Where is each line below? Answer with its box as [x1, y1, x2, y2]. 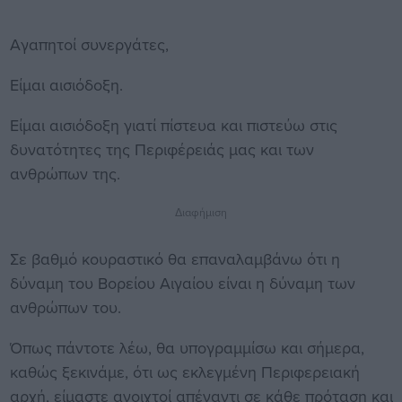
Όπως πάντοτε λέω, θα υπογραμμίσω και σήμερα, [9, 336, 364, 360]
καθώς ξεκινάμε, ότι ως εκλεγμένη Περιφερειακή [9, 361, 360, 384]
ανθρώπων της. [9, 162, 120, 186]
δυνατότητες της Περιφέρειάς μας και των [9, 138, 314, 162]
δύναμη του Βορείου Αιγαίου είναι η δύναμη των [9, 272, 355, 295]
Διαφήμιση [175, 204, 227, 221]
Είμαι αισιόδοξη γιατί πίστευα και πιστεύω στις [9, 114, 337, 137]
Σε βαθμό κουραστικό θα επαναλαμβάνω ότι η [9, 248, 340, 271]
